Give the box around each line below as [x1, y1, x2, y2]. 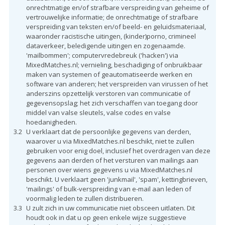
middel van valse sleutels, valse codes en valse [26, 107, 171, 117]
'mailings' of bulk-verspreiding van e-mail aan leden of [26, 184, 191, 193]
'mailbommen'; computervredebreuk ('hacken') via [26, 50, 178, 60]
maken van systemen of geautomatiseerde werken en [26, 69, 192, 79]
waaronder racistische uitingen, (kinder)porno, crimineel [26, 31, 196, 41]
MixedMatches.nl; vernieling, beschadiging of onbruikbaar [26, 60, 202, 69]
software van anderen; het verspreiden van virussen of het [26, 79, 208, 88]
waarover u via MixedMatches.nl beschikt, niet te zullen [26, 136, 194, 146]
